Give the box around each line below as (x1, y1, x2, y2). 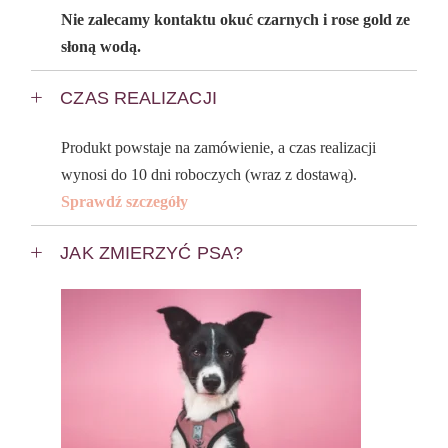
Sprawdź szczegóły (61, 193, 189, 211)
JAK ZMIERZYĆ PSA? (60, 243, 243, 264)
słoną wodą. (61, 38, 142, 56)
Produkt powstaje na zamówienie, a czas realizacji (61, 139, 377, 157)
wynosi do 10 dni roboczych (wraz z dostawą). (61, 166, 358, 184)
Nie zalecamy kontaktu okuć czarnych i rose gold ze (61, 11, 411, 29)
